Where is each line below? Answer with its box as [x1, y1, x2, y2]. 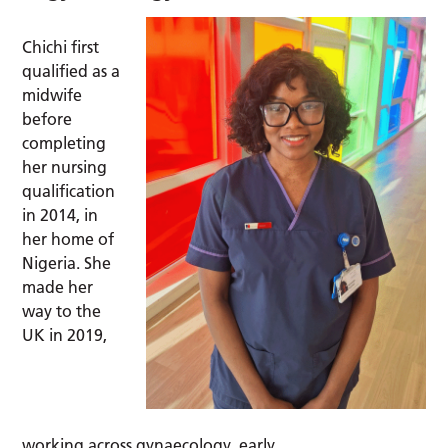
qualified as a [22, 61, 121, 82]
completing [22, 133, 107, 154]
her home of [22, 229, 115, 250]
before [22, 109, 73, 130]
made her [22, 277, 94, 298]
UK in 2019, [22, 325, 108, 346]
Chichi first [22, 37, 100, 58]
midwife [22, 85, 83, 106]
